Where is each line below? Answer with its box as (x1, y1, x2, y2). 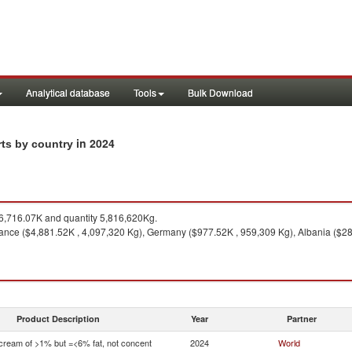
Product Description (16, 313, 100, 324)
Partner (287, 313, 317, 324)
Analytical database (26, 86, 110, 99)
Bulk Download (188, 86, 253, 99)
